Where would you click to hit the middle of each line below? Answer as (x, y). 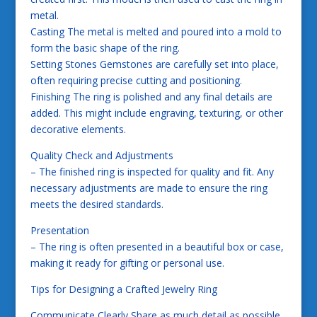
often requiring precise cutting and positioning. (136, 80)
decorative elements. (78, 129)
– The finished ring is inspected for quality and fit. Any (152, 171)
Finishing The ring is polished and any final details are (151, 96)
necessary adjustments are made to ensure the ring (149, 188)
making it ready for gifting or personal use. (127, 263)
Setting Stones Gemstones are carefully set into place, (154, 64)
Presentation (59, 230)
